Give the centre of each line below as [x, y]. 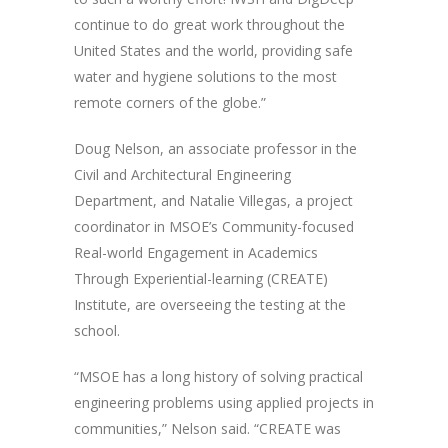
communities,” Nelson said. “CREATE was [207, 429]
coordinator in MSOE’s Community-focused [214, 227]
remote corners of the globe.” [170, 103]
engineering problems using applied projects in [224, 403]
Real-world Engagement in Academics [196, 253]
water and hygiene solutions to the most [205, 77]
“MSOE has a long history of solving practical [218, 377]
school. [97, 331]
